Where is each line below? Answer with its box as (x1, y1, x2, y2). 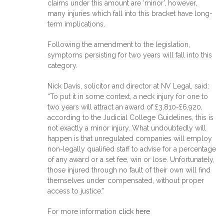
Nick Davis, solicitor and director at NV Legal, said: (47, 81, 209, 90)
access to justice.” (47, 186, 104, 195)
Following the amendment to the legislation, (47, 40, 190, 48)
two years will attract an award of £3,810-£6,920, (47, 102, 202, 111)
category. (47, 61, 77, 69)
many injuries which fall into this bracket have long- (47, 9, 212, 17)
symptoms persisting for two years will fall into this (47, 50, 212, 59)
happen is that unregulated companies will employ (47, 134, 212, 142)
